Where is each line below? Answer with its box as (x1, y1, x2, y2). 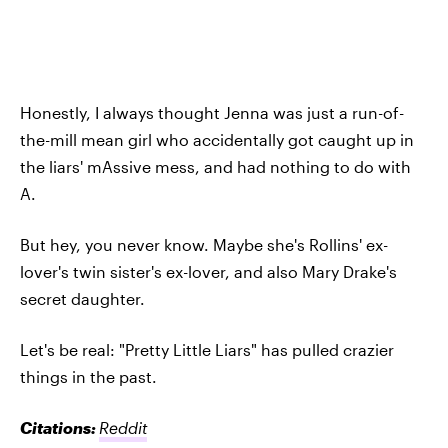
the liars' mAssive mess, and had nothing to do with (20, 156, 411, 176)
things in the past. (20, 366, 157, 386)
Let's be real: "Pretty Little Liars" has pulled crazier (20, 339, 394, 359)
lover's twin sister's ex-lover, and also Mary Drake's (20, 261, 397, 281)
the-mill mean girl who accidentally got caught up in (20, 129, 414, 149)
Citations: (20, 417, 99, 437)
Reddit (99, 417, 147, 437)
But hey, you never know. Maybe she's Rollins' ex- (20, 234, 388, 254)
